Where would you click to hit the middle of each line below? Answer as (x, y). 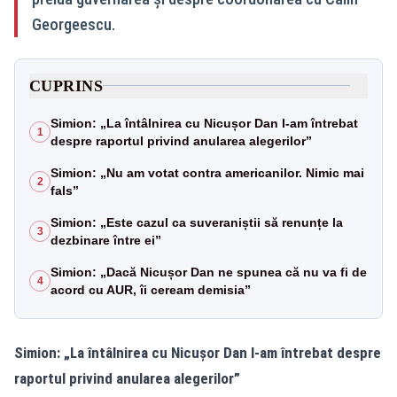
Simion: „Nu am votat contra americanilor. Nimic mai (207, 172)
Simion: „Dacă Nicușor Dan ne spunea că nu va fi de (209, 272)
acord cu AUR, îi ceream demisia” (151, 289)
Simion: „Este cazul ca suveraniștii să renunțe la (197, 222)
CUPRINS (66, 86)
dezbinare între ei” (106, 240)
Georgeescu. (74, 24)
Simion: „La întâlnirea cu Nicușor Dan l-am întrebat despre (198, 352)
